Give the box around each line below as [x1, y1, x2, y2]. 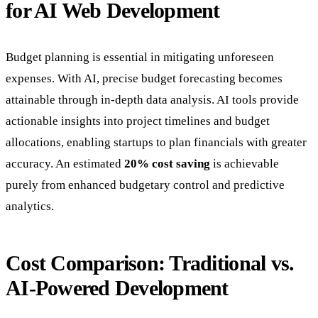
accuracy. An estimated [6, 157, 124, 171]
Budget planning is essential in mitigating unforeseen [6, 50, 274, 65]
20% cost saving [124, 157, 210, 171]
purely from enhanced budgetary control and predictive [6, 178, 285, 192]
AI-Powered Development [6, 277, 229, 300]
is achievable [210, 157, 279, 171]
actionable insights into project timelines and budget [6, 114, 270, 128]
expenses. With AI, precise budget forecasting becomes [6, 72, 283, 86]
